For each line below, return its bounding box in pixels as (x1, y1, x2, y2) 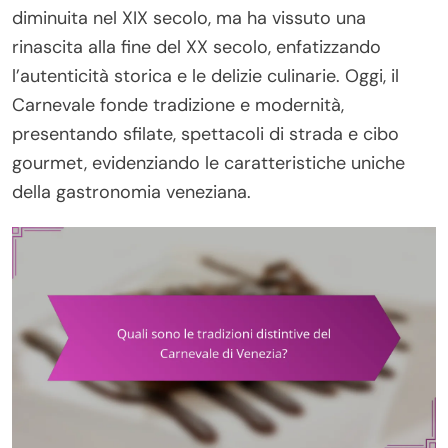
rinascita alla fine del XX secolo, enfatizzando (12, 34, 381, 59)
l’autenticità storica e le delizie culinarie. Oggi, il (12, 63, 399, 88)
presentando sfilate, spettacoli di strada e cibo (12, 121, 399, 146)
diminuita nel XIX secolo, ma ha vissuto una (12, 5, 366, 30)
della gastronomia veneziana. (12, 179, 251, 204)
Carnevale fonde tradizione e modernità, (12, 92, 344, 117)
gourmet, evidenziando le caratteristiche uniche (12, 150, 405, 175)
